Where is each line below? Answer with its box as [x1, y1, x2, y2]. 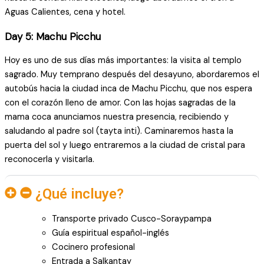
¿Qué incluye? [35, 185, 124, 202]
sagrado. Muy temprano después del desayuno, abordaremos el [5, 68, 259, 80]
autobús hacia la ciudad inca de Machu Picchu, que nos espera [5, 82, 252, 94]
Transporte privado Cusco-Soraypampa [52, 213, 212, 225]
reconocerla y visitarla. [5, 153, 94, 165]
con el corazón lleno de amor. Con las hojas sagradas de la [5, 97, 236, 108]
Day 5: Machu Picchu [5, 29, 101, 43]
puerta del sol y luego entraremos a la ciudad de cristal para [5, 139, 245, 151]
